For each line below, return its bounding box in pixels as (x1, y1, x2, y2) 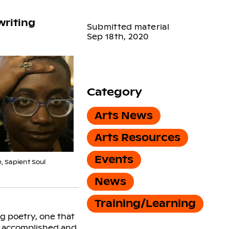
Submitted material (86, 21, 169, 32)
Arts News (94, 109, 153, 122)
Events (94, 153, 133, 166)
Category (86, 85, 142, 99)
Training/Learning (94, 197, 196, 210)
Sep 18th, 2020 (86, 31, 149, 41)
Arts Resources (94, 131, 180, 144)
